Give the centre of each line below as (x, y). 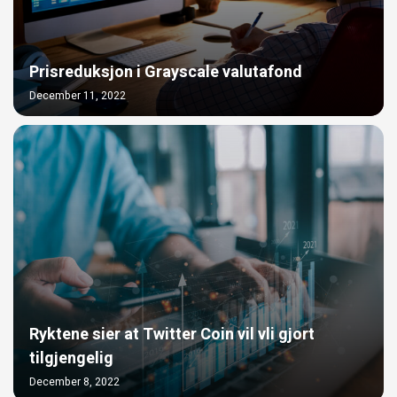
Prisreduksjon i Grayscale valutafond (166, 73)
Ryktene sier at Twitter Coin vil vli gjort (172, 335)
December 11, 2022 (78, 96)
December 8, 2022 (74, 382)
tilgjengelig (71, 359)
